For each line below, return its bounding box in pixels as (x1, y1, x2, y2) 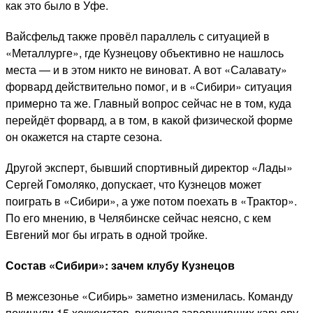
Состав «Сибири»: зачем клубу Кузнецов (6, 256, 235, 273)
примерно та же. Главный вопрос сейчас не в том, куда (6, 94, 291, 111)
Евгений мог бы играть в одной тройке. (6, 226, 208, 242)
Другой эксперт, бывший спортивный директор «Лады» (6, 159, 293, 175)
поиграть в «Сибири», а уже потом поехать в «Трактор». (6, 192, 297, 209)
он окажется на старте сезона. (6, 128, 162, 145)
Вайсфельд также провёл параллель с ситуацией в (6, 27, 270, 44)
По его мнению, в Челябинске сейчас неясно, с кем (6, 209, 271, 226)
